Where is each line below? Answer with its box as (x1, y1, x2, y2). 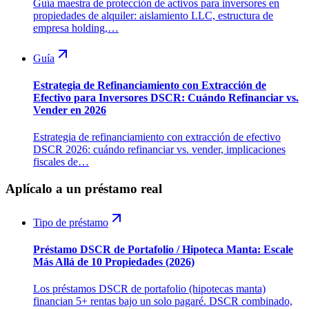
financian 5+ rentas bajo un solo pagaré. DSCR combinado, (33, 295, 292, 308)
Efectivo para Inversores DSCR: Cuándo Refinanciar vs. (33, 91, 299, 103)
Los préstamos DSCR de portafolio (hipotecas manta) (33, 283, 266, 295)
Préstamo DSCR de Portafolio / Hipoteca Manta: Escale (33, 243, 293, 255)
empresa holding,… (33, 21, 119, 34)
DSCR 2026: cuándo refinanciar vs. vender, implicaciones (33, 143, 286, 156)
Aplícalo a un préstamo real (6, 181, 162, 196)
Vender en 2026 (33, 103, 106, 116)
